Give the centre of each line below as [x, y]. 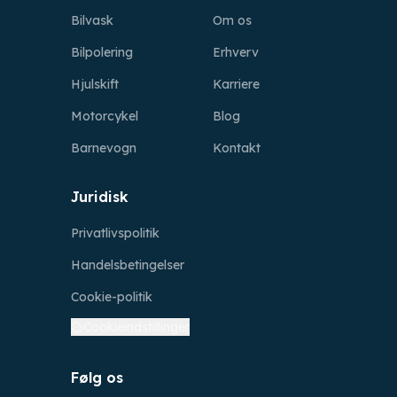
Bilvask [92, 20]
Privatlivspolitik [115, 233]
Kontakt [237, 148]
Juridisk [100, 197]
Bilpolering [102, 52]
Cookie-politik [112, 297]
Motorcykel [105, 116]
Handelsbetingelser [128, 265]
